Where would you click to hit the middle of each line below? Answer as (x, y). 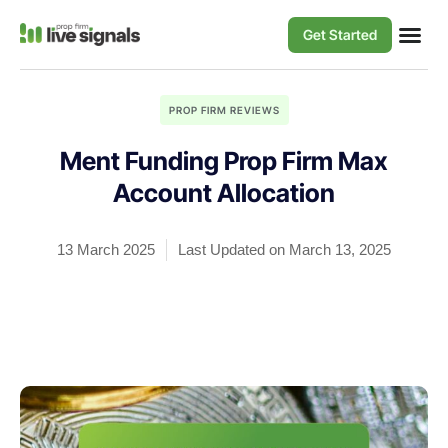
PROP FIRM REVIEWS (224, 110)
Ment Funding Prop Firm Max (224, 161)
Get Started (339, 34)
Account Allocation (224, 193)
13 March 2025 (106, 249)
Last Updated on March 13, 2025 (284, 249)
